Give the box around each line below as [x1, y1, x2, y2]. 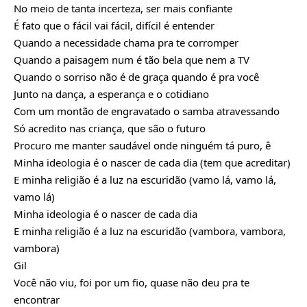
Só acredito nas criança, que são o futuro [14, 121, 206, 136]
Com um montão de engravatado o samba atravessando [14, 104, 280, 119]
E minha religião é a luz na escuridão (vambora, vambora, [14, 224, 286, 238]
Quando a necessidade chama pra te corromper [14, 36, 238, 50]
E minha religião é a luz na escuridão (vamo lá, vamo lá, [14, 173, 276, 187]
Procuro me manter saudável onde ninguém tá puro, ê [14, 138, 271, 153]
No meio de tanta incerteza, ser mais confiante [14, 1, 232, 16]
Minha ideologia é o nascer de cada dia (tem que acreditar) [14, 156, 291, 170]
